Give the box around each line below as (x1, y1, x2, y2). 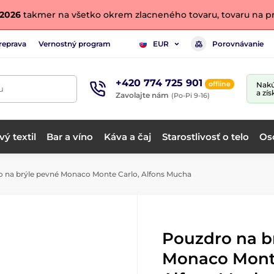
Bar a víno (46, 130, 94, 143)
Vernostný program (39, 39, 111, 48)
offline (209, 79, 231, 88)
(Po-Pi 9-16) (171, 91, 210, 100)
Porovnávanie (212, 39, 264, 48)
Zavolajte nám (116, 90, 169, 100)
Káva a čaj (104, 130, 152, 143)
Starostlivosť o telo (161, 130, 249, 143)
